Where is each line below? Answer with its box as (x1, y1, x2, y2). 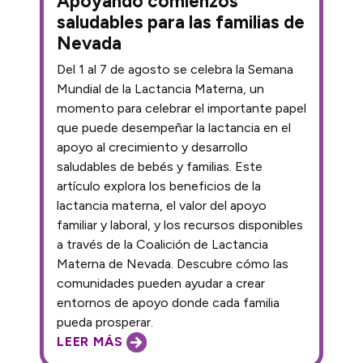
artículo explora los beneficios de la (57, 178, 261, 194)
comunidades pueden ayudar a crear (57, 275, 265, 292)
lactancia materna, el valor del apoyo (57, 198, 267, 214)
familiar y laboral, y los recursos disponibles (57, 217, 303, 233)
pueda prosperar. (57, 314, 153, 331)
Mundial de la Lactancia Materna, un (57, 81, 264, 97)
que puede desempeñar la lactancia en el (57, 120, 291, 136)
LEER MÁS (57, 333, 127, 349)
